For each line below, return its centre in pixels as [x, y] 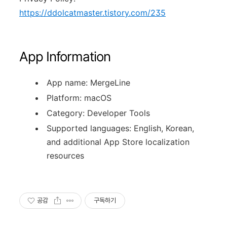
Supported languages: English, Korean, [120, 128]
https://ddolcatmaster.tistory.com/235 [92, 12]
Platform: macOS [79, 98]
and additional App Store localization [118, 142]
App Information [65, 56]
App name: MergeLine [88, 82]
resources [65, 155]
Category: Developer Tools [98, 113]
